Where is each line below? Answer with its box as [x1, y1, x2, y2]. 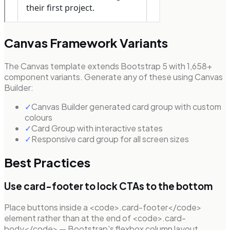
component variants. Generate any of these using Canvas [4, 71, 223, 83]
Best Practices [4, 155, 90, 170]
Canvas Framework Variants [4, 35, 168, 51]
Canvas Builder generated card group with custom [31, 101, 221, 112]
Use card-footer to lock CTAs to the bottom [4, 180, 213, 192]
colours [25, 112, 52, 123]
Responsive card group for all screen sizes [31, 133, 189, 145]
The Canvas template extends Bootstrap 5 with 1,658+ [4, 61, 212, 72]
